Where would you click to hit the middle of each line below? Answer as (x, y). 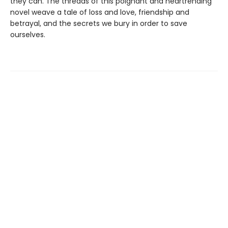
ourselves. (28, 35)
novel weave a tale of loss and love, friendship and (100, 12)
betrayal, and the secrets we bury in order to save (99, 24)
